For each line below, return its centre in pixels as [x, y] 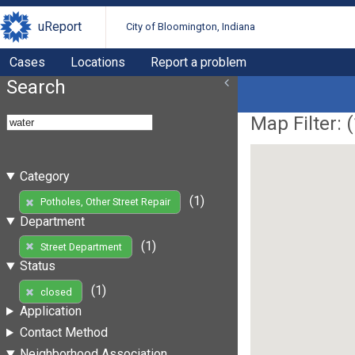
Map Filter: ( [302, 123]
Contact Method [63, 333]
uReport [60, 27]
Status [37, 266]
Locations [98, 62]
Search [36, 87]
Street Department [81, 246]
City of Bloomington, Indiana [191, 27]
